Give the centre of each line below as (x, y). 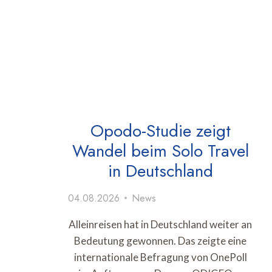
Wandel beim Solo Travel (160, 151)
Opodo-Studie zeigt (160, 131)
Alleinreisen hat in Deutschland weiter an (160, 224)
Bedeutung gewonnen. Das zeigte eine (160, 240)
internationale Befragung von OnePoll (160, 257)
